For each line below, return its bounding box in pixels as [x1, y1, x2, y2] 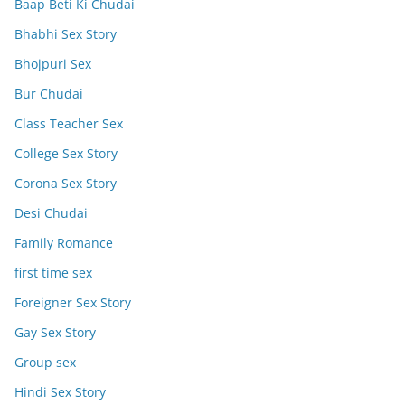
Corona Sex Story [14, 174, 117, 192]
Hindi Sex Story [14, 383, 106, 400]
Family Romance [14, 234, 113, 251]
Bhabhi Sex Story [14, 25, 117, 42]
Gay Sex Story [14, 324, 96, 341]
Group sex [14, 353, 76, 371]
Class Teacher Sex [14, 115, 123, 132]
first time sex [14, 264, 92, 281]
